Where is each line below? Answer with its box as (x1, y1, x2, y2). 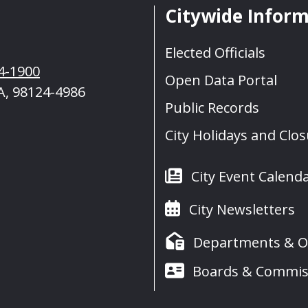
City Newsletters (188, 200, 295, 219)
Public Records (165, 98, 259, 118)
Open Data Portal (165, 71, 277, 90)
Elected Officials (165, 43, 265, 63)
